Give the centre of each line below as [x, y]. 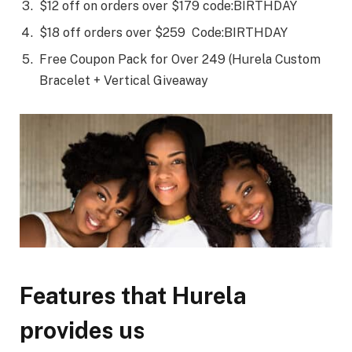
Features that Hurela [133, 295]
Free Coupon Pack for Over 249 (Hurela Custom [180, 59]
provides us [82, 330]
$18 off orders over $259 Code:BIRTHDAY [163, 32]
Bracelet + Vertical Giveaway [124, 80]
